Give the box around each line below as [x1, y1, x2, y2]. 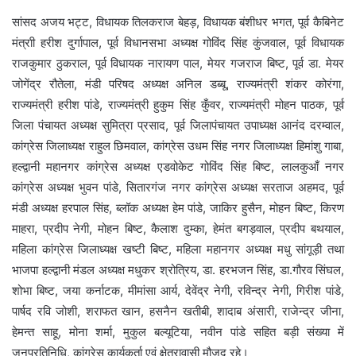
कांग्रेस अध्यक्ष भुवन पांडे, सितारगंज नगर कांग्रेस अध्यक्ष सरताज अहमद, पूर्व [12, 179, 344, 195]
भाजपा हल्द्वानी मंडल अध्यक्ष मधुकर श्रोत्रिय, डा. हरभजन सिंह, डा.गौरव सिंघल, [12, 261, 344, 277]
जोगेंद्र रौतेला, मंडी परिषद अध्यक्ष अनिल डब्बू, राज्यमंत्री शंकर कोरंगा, [12, 75, 344, 91]
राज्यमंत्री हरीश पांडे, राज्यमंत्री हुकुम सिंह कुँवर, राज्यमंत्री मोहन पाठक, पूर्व [12, 96, 344, 112]
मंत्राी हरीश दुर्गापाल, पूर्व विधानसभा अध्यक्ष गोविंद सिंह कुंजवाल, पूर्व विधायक [12, 34, 344, 50]
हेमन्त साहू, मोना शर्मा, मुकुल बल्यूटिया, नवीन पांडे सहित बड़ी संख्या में [12, 323, 344, 339]
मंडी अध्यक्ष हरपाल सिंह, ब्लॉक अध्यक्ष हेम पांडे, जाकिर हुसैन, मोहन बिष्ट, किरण [12, 199, 344, 215]
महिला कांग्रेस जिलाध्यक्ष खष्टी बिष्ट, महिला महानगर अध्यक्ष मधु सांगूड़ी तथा [12, 241, 344, 257]
